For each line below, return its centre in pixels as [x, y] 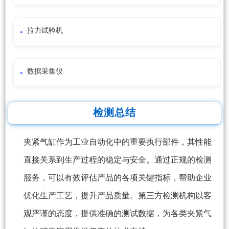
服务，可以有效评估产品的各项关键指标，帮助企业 [118, 178]
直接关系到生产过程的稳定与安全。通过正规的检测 [118, 160]
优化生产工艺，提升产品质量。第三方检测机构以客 [118, 196]
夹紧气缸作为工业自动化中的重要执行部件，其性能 [118, 142]
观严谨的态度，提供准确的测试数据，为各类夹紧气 [118, 214]
